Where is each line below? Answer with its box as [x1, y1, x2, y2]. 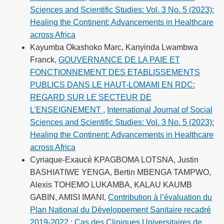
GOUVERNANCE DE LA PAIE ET [58, 55, 180, 64]
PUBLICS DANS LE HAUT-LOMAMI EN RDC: [29, 80, 195, 89]
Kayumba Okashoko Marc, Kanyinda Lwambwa [29, 43, 198, 52]
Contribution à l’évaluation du [107, 193, 212, 202]
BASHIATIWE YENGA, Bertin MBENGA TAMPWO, [29, 168, 211, 177]
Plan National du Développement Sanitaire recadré [29, 205, 211, 214]
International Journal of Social [106, 105, 212, 114]
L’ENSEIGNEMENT [29, 105, 103, 114]
